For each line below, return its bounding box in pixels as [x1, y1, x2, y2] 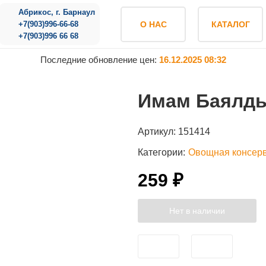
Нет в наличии [169, 206, 225, 216]
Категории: [137, 147, 185, 157]
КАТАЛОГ [211, 19, 250, 29]
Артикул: [137, 126, 178, 137]
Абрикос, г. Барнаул [18, 7, 96, 17]
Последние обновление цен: [40, 55, 159, 65]
